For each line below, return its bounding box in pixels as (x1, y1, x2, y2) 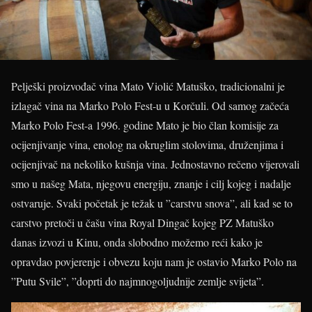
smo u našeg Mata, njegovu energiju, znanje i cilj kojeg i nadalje (11, 175, 291, 191)
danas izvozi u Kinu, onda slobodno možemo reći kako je (11, 234, 263, 249)
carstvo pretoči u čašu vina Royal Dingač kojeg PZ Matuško (11, 214, 274, 230)
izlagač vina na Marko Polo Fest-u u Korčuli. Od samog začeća (11, 97, 289, 113)
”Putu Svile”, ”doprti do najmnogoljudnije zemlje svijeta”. (11, 273, 264, 288)
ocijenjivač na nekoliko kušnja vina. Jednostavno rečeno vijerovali (11, 156, 299, 171)
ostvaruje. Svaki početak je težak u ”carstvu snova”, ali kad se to (11, 195, 292, 210)
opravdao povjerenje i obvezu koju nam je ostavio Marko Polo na (11, 253, 297, 269)
